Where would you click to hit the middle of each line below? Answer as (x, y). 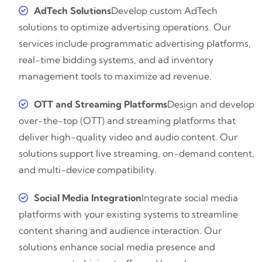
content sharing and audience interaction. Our (120, 231)
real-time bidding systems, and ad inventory (116, 60)
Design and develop (211, 104)
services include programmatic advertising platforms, (135, 44)
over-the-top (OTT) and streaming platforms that (127, 121)
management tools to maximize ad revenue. (115, 76)
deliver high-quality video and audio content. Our (128, 137)
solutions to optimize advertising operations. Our (125, 27)
